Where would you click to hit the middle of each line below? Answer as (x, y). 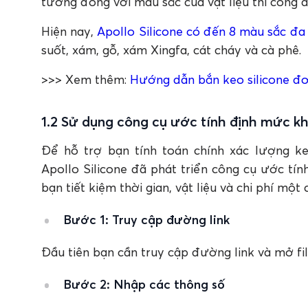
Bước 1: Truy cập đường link (146, 219)
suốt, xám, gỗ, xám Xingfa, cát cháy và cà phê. (173, 49)
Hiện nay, (69, 31)
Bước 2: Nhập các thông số (147, 284)
